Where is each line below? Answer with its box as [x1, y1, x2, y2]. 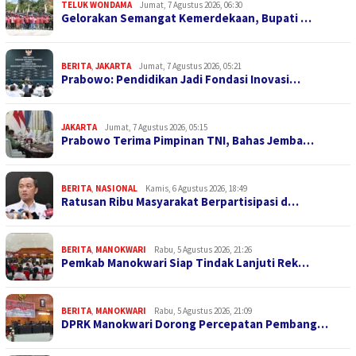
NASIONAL [95, 183, 137, 195]
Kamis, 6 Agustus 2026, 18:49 [145, 183, 247, 195]
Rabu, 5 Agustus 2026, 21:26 [154, 244, 252, 256]
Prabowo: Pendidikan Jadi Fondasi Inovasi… [61, 72, 300, 87]
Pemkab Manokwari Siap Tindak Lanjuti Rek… [61, 255, 309, 271]
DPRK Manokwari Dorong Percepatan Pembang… [61, 316, 328, 332]
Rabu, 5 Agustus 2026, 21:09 [154, 305, 252, 317]
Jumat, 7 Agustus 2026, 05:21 [139, 60, 242, 72]
